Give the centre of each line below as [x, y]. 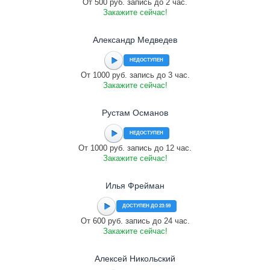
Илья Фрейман [135, 186]
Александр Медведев [135, 40]
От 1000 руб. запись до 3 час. [135, 75]
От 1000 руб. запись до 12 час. [135, 148]
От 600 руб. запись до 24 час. [135, 221]
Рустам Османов [135, 113]
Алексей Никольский [135, 259]
